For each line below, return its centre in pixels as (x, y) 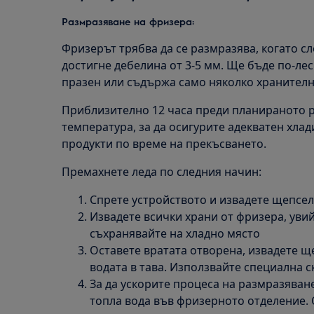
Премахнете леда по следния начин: (162, 172)
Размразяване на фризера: (128, 21)
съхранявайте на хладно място (175, 233)
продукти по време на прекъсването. (164, 144)
